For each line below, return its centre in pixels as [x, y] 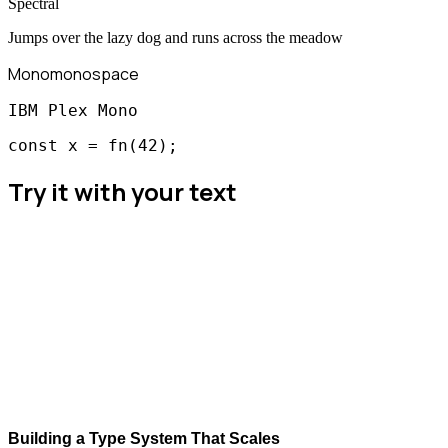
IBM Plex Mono [73, 110]
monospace [94, 73]
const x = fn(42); [93, 145]
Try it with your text [122, 191]
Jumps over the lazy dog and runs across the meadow [175, 37]
